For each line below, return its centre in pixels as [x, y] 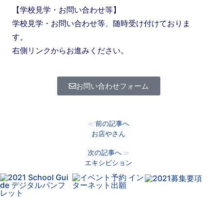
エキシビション [108, 162]
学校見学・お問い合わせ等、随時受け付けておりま [101, 23]
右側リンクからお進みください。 [70, 50]
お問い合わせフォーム [112, 86]
